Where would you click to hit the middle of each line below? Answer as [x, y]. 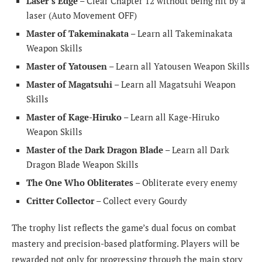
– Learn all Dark [196, 149]
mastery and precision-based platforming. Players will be [126, 243]
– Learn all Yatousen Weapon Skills [178, 66]
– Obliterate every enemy [185, 182]
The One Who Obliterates [80, 182]
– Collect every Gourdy [141, 200]
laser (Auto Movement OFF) [82, 15]
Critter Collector [60, 200]
